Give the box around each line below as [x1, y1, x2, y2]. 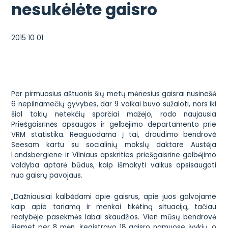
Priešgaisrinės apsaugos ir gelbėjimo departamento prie [11, 120, 217, 130]
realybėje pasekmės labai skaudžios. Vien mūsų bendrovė [11, 212, 217, 222]
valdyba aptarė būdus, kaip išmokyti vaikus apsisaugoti [11, 160, 217, 170]
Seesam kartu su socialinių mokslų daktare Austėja [11, 140, 217, 150]
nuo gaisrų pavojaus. [11, 170, 83, 181]
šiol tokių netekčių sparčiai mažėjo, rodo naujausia [11, 109, 217, 120]
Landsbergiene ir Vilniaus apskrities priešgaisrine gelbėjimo [11, 150, 217, 160]
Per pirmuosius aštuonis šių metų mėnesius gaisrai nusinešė [11, 89, 217, 99]
